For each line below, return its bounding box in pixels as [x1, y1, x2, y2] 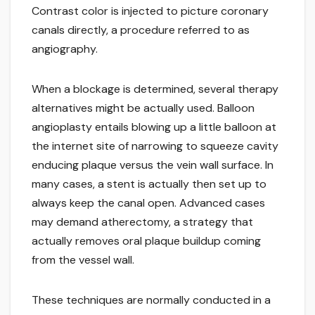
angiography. [32, 41, 98, 57]
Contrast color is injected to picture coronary [32, 4, 269, 19]
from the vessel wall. [32, 252, 134, 268]
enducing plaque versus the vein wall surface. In [32, 157, 274, 173]
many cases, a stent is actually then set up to [32, 176, 266, 192]
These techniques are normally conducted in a [32, 292, 271, 308]
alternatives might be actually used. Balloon [32, 101, 255, 116]
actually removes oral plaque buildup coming [32, 233, 261, 249]
